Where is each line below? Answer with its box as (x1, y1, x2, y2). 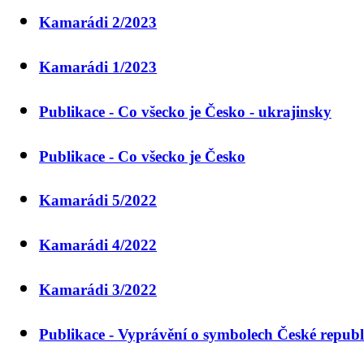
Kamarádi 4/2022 (39, 236, 157, 254)
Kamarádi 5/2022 (39, 192, 157, 210)
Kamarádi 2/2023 (39, 13, 157, 31)
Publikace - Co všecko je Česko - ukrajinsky (39, 102, 331, 120)
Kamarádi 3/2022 (39, 281, 157, 299)
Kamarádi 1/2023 (39, 58, 157, 76)
